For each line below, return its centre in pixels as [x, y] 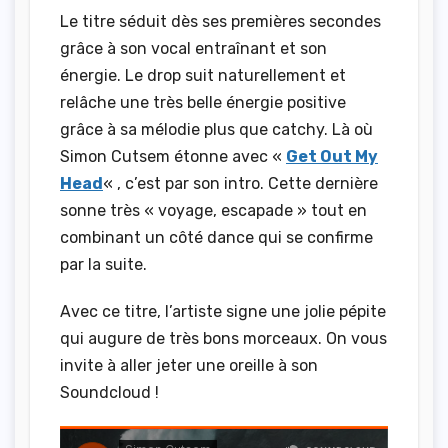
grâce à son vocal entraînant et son [193, 48]
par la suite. [103, 264]
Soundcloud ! [109, 392]
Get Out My [332, 156]
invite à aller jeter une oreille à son [189, 365]
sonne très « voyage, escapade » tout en [213, 210]
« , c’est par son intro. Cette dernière [240, 183]
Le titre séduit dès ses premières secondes [220, 21]
